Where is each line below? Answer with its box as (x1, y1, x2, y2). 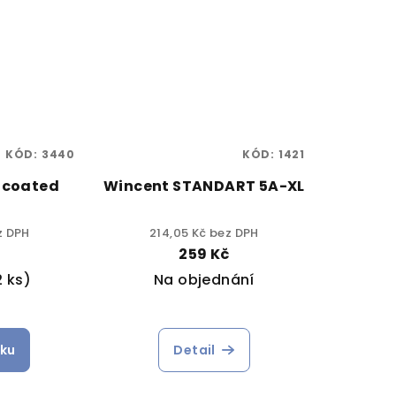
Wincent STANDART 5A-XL (103, 176, 305, 197)
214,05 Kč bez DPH (149, 225, 259, 242)
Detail (173, 341, 216, 360)
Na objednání (154, 270, 255, 291)
